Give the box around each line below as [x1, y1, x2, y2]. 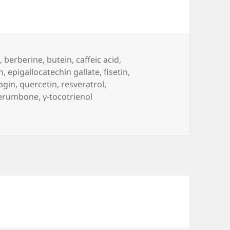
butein [47, 53, 72, 65]
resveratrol [61, 78, 105, 90]
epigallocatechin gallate [8, 66, 100, 78]
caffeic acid [76, 53, 120, 65]
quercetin [20, 78, 57, 90]
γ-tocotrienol [43, 90, 93, 102]
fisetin [104, 66, 128, 78]
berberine [4, 53, 43, 65]
